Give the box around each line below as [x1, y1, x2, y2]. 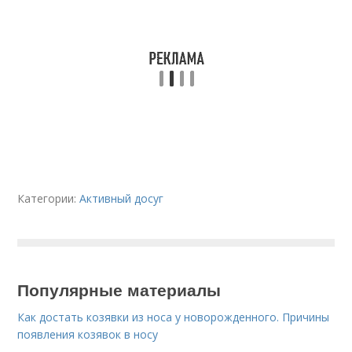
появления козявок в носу [17, 327, 159, 342]
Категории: [17, 191, 80, 206]
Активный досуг [79, 191, 164, 206]
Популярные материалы [17, 277, 222, 301]
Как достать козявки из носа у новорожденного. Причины [17, 310, 330, 324]
